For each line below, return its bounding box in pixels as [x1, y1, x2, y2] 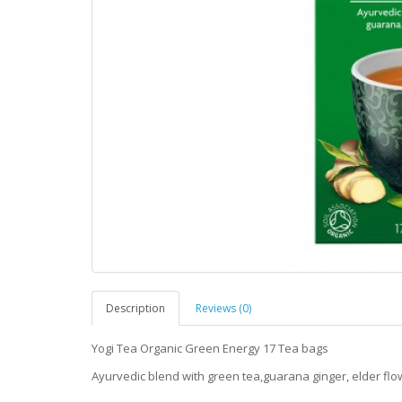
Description [106, 301, 165, 316]
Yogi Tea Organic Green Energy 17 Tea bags [92, 340, 328, 356]
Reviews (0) [196, 301, 251, 316]
